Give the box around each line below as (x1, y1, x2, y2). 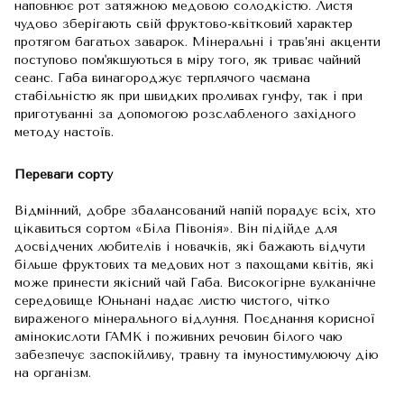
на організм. (14, 365, 91, 381)
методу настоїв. (14, 124, 114, 140)
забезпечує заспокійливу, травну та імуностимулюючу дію (14, 347, 379, 363)
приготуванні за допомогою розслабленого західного (14, 106, 356, 122)
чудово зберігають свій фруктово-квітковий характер (14, 16, 353, 32)
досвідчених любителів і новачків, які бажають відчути (14, 239, 365, 254)
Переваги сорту (14, 167, 113, 182)
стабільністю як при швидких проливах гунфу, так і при (14, 88, 363, 104)
